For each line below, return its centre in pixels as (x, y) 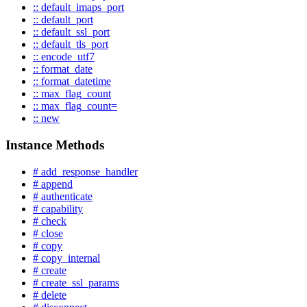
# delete (50, 295)
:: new (46, 119)
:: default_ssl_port (71, 32)
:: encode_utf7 (64, 57)
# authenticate (63, 196)
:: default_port (63, 20)
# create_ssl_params (76, 282)
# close (48, 233)
